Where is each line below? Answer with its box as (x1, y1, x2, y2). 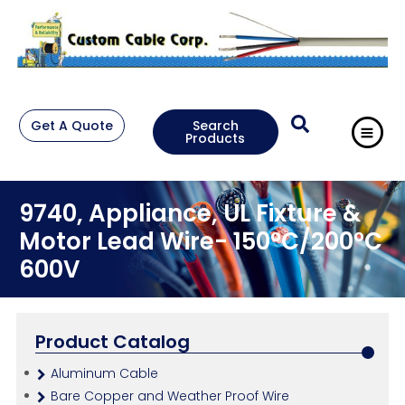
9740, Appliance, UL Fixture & (19, 197, 361, 231)
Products (185, 128, 246, 147)
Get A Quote (30, 116, 113, 135)
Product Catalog (34, 329, 190, 355)
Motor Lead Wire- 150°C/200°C (19, 225, 382, 259)
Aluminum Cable (50, 364, 158, 383)
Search (192, 116, 239, 135)
